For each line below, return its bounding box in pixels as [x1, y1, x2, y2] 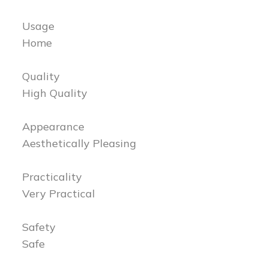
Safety [22, 220, 56, 234]
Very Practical [22, 186, 96, 200]
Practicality [22, 169, 83, 184]
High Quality [22, 86, 88, 100]
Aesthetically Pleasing [22, 136, 137, 150]
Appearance [22, 119, 85, 133]
